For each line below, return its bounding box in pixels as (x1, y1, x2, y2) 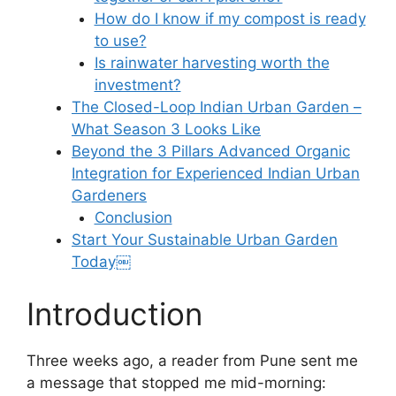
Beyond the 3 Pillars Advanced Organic (72, 141, 350, 160)
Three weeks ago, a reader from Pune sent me (27, 352, 358, 370)
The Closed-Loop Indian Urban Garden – (72, 97, 362, 116)
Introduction (27, 295, 202, 333)
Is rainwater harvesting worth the (94, 53, 330, 72)
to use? (94, 31, 147, 49)
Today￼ (72, 252, 131, 270)
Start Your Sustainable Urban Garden (72, 230, 338, 248)
